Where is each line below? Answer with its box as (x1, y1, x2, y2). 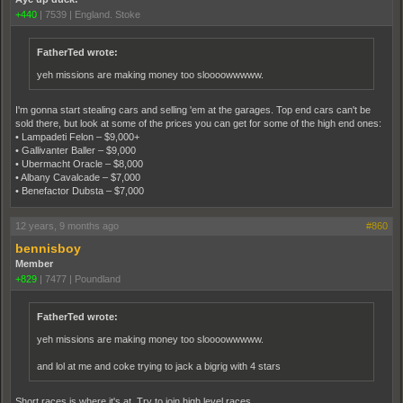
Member (15, 257, 53, 269)
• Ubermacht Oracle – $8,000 (15, 157, 143, 169)
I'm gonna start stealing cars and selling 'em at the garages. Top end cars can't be (15, 103, 371, 115)
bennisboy (15, 240, 81, 255)
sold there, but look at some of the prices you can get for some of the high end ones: (15, 117, 381, 129)
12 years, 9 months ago (15, 219, 119, 231)
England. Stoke (75, 8, 140, 20)
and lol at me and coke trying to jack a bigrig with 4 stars (37, 360, 281, 372)
